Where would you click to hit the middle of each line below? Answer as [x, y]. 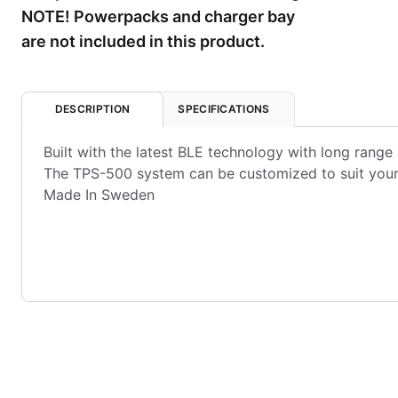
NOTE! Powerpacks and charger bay [158, 16]
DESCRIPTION [92, 109]
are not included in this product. [143, 41]
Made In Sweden [99, 195]
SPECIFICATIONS [224, 109]
